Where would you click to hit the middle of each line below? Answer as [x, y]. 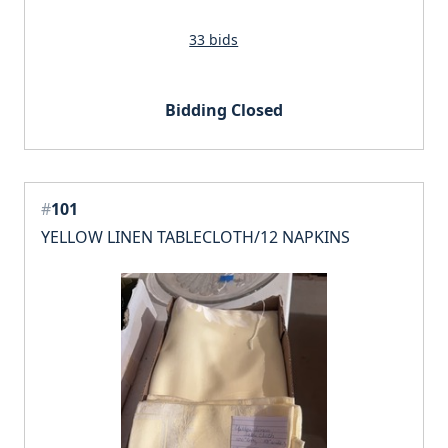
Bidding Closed [224, 110]
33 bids [214, 40]
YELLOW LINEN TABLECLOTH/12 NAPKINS [195, 237]
